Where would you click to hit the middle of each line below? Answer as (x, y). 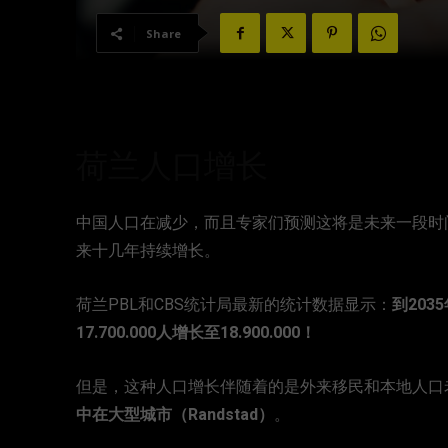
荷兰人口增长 (172, 166)
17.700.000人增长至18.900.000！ (196, 333)
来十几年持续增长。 (148, 251)
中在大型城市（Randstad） (175, 415)
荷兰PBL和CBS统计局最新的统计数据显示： (234, 305)
